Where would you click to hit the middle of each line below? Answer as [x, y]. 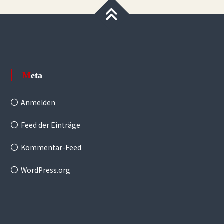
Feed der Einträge [50, 125]
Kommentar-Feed [51, 148]
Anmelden [38, 103]
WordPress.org [45, 170]
